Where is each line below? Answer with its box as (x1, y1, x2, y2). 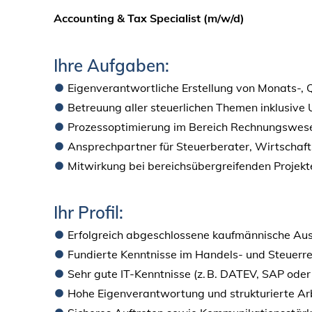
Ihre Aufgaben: (54, 55, 170, 77)
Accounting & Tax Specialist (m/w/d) (54, 11, 245, 26)
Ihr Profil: (54, 202, 124, 224)
